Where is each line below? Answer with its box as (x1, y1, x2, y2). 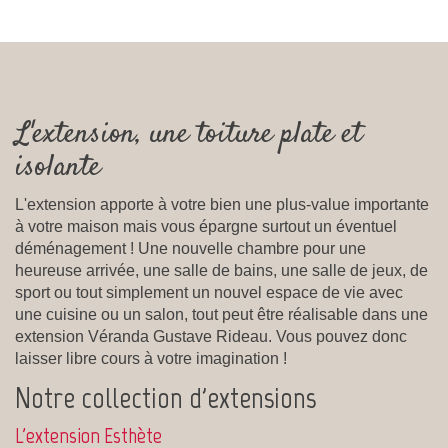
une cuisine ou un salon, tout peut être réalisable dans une (15, 305, 428, 323)
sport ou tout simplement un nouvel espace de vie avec (15, 283, 403, 301)
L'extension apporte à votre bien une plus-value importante (15, 195, 429, 213)
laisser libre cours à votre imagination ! (15, 349, 287, 367)
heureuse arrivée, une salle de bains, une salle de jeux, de (15, 261, 428, 279)
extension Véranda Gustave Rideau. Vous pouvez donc (15, 327, 407, 345)
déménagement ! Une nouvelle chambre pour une (15, 239, 366, 257)
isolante (15, 145, 101, 189)
